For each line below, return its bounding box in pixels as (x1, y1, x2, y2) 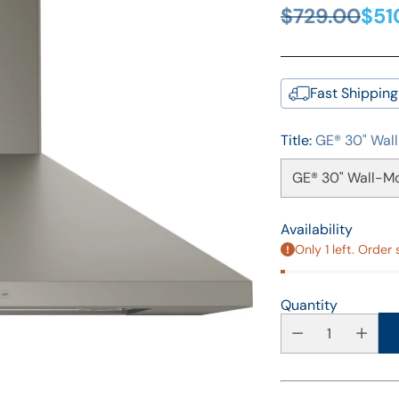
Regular (279, 16, 354, 43)
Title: (280, 130, 315, 150)
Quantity (280, 295, 338, 314)
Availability (280, 219, 353, 239)
